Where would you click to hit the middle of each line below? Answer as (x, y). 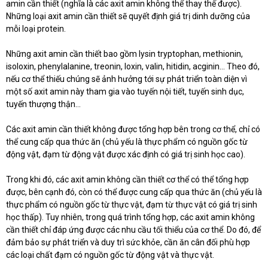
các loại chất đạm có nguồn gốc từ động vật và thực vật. (110, 255)
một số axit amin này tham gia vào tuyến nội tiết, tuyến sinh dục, (125, 91)
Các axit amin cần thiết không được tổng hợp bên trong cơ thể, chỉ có (133, 129)
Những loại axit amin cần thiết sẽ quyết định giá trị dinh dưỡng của (128, 16)
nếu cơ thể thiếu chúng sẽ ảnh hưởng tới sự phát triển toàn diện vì (127, 79)
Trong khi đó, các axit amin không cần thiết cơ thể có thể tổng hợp (127, 179)
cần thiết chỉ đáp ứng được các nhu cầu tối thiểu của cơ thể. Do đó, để (133, 229)
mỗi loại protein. (36, 28)
